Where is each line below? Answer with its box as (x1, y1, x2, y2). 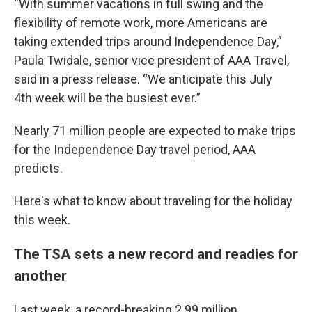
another (14, 267, 67, 284)
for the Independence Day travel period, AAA (14, 142, 256, 157)
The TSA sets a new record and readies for (14, 245, 298, 263)
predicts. (14, 161, 63, 175)
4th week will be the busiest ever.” (14, 91, 206, 105)
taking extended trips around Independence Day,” (14, 34, 282, 49)
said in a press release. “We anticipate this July (14, 72, 272, 86)
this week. (14, 212, 70, 227)
